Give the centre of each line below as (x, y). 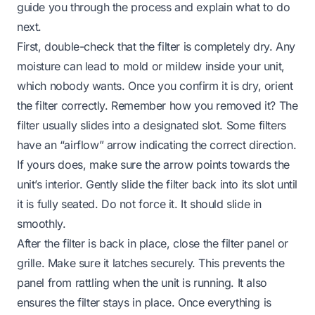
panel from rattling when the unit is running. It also (142, 282)
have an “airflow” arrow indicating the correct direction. (157, 144)
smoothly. (41, 223)
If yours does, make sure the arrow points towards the (153, 164)
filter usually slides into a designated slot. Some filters (152, 125)
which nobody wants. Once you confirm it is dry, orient (155, 85)
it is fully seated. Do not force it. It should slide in (140, 204)
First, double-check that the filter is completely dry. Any (156, 46)
